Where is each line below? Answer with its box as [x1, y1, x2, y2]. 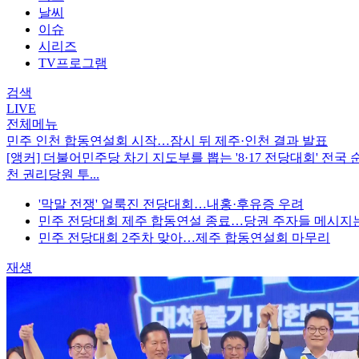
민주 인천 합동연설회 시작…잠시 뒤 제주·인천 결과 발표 [6, 133, 328, 147]
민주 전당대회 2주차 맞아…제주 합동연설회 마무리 [38, 230, 330, 244]
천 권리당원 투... [6, 167, 99, 181]
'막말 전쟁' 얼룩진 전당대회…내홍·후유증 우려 [38, 196, 304, 211]
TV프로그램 [38, 55, 107, 70]
